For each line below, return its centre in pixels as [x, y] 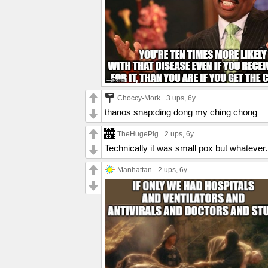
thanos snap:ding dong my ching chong [181, 112]
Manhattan [135, 169]
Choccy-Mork [139, 98]
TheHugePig [138, 133]
